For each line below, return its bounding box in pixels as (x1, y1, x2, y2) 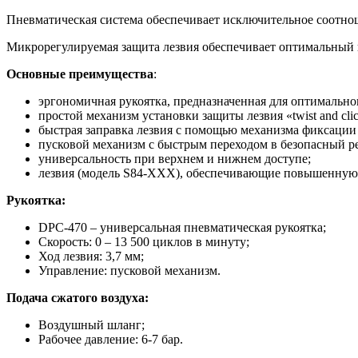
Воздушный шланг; (38, 318, 145, 332)
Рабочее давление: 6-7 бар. (38, 332, 183, 347)
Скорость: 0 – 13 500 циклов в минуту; (38, 235, 249, 249)
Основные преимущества (6, 67, 153, 82)
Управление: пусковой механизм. (38, 264, 221, 278)
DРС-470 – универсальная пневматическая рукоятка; (38, 221, 326, 235)
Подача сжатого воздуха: (6, 291, 149, 305)
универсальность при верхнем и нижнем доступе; (38, 152, 311, 166)
